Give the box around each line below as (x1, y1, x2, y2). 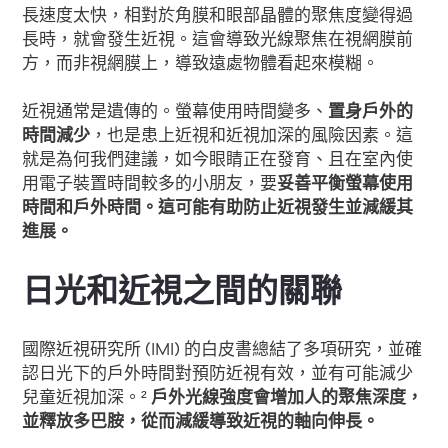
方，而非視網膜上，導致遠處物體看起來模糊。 (22, 52, 380, 76)
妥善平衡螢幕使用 (277, 172, 414, 196)
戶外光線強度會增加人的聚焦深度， (151, 386, 424, 410)
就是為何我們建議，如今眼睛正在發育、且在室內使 (22, 148, 414, 172)
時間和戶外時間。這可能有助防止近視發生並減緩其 (22, 196, 414, 220)
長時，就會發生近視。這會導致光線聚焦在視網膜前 (22, 28, 414, 52)
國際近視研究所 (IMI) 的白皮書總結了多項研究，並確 (22, 338, 423, 362)
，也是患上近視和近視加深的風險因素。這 (90, 124, 414, 148)
